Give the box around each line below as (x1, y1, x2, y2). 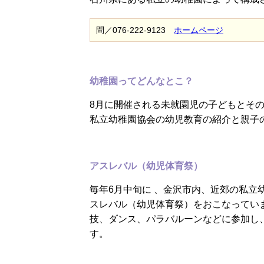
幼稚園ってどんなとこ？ (90, 76, 193, 87)
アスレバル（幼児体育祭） (90, 161, 203, 171)
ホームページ (174, 25, 223, 35)
